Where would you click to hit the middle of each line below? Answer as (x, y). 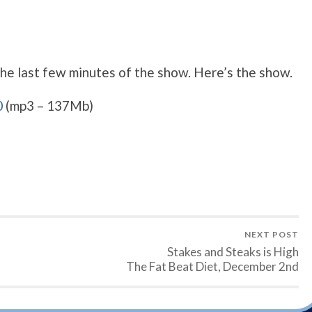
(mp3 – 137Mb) (48, 106)
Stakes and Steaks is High (233, 252)
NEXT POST (272, 235)
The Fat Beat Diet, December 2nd (212, 267)
